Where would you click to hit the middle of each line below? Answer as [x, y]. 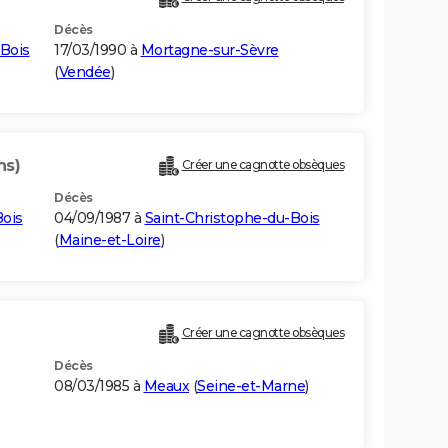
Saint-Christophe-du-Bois [232, 218]
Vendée [84, 72]
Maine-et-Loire [109, 240]
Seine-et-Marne [251, 386]
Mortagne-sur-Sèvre [209, 50]
